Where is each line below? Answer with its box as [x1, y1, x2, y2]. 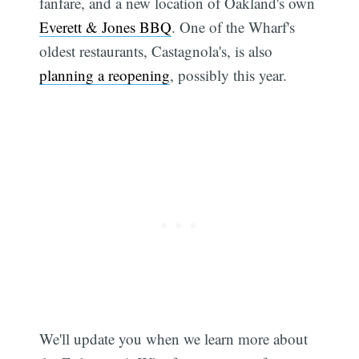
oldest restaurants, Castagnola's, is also [39, 41, 273, 62]
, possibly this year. [170, 65, 288, 86]
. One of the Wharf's [171, 17, 296, 38]
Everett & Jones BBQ [39, 17, 172, 38]
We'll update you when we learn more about [39, 328, 309, 349]
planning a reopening [39, 65, 171, 86]
